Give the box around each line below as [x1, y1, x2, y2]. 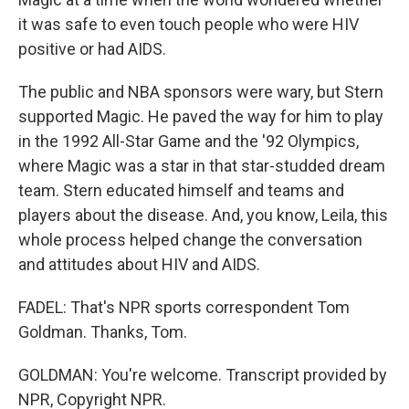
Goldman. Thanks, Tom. [18, 322, 187, 341]
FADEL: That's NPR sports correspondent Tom [18, 298, 350, 317]
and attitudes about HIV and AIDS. [18, 255, 260, 274]
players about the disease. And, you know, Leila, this [18, 205, 388, 225]
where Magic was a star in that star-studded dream [18, 156, 385, 175]
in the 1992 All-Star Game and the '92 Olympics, [18, 131, 359, 151]
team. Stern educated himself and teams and [18, 181, 344, 200]
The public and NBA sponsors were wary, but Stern [18, 82, 383, 101]
